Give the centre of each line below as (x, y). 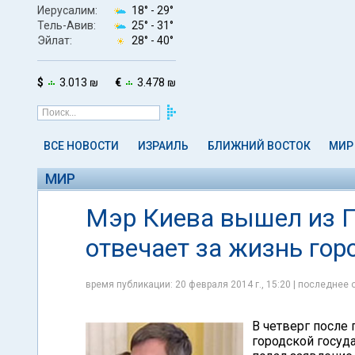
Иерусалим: (67, 10)
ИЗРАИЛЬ (163, 146)
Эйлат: (55, 40)
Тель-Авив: (67, 25)
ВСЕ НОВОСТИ (81, 146)
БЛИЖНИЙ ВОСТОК (259, 146)
